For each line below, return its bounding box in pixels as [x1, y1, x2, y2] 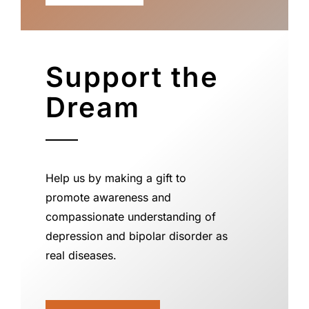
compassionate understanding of [45, 209, 216, 223]
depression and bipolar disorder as [45, 228, 228, 243]
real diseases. [45, 248, 117, 262]
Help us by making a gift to [45, 170, 186, 185]
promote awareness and [45, 190, 171, 204]
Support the [45, 59, 219, 94]
